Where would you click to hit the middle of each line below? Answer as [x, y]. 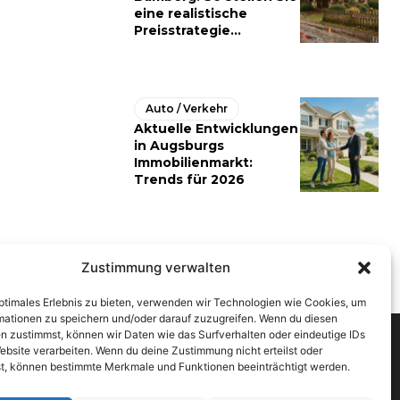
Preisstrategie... [187, 31]
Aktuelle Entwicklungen [216, 129]
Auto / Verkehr [187, 109]
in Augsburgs [179, 146]
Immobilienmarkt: [193, 163]
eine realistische [191, 14]
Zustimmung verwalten [156, 267]
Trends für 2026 [189, 180]
